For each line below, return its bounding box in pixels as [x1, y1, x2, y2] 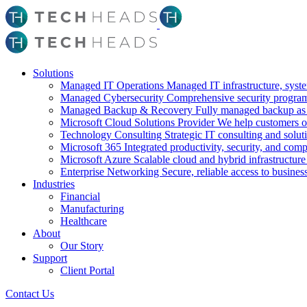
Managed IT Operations [60, 79, 167, 91]
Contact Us [5, 288, 54, 299]
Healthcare [60, 215, 107, 227]
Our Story [60, 240, 103, 251]
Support [33, 252, 67, 264]
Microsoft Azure [60, 153, 134, 165]
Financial [60, 191, 100, 202]
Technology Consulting [60, 129, 164, 140]
